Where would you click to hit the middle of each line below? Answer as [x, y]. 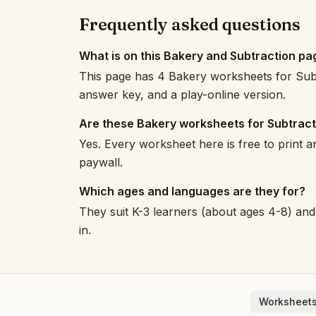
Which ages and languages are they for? [192, 191]
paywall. [101, 162]
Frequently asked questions [190, 24]
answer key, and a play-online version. [182, 95]
